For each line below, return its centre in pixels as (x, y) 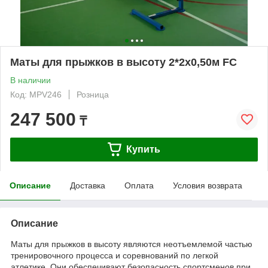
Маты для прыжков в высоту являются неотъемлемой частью (132, 244)
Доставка (88, 185)
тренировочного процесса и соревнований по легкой (115, 255)
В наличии (31, 80)
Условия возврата (208, 185)
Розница (93, 94)
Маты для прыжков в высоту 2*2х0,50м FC (124, 62)
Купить (143, 149)
